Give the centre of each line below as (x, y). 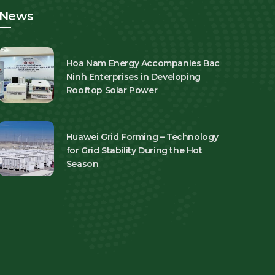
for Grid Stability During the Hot (134, 150)
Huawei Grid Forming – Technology (142, 137)
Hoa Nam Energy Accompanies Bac (143, 63)
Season (82, 164)
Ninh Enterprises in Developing (133, 76)
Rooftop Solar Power (112, 90)
